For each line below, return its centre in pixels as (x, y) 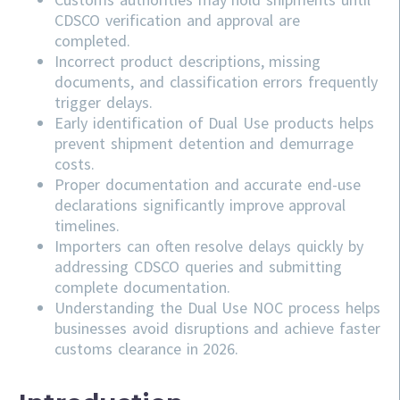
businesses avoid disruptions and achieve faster (217, 328)
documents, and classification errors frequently (217, 81)
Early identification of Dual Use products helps (214, 122)
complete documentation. (142, 287)
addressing (94, 266)
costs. (75, 163)
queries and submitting (263, 266)
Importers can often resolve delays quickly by (209, 246)
